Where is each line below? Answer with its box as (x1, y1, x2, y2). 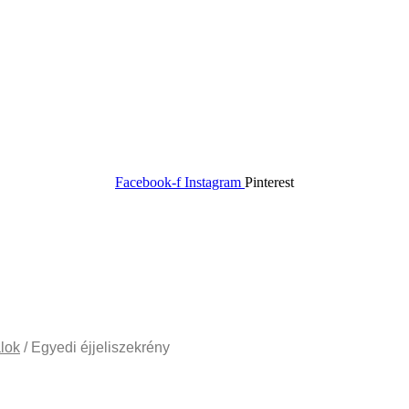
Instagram (184, 173, 241, 190)
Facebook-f (115, 173, 181, 190)
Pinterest (245, 173, 294, 190)
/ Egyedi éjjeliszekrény (20, 339, 170, 355)
